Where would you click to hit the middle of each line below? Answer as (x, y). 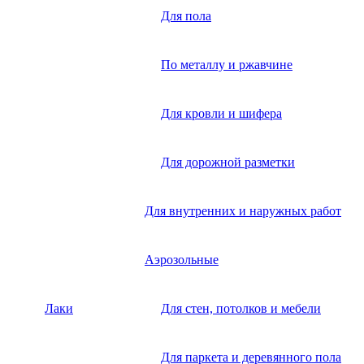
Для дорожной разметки (228, 162)
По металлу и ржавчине (227, 64)
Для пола (186, 15)
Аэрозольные (182, 259)
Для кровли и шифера (221, 113)
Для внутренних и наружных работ (243, 210)
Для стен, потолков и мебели (241, 308)
